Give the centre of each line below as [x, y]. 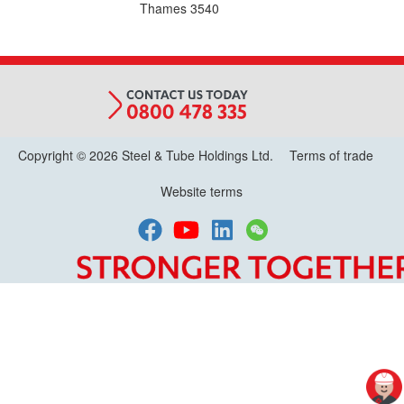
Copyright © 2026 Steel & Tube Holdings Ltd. [147, 155]
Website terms [202, 191]
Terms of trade [331, 155]
